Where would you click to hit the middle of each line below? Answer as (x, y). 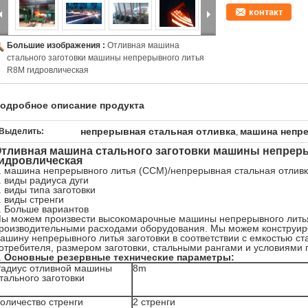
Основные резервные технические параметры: (119, 257)
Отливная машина (143, 45)
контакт (266, 12)
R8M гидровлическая (48, 70)
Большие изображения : (57, 45)
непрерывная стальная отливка (158, 131)
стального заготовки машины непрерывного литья (106, 58)
